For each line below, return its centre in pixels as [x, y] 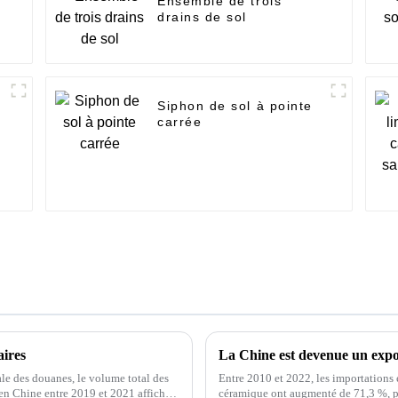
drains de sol [203, 17]
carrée [180, 122]
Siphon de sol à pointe [235, 106]
